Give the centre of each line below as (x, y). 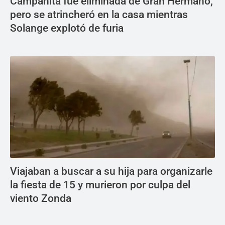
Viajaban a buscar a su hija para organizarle (111, 171)
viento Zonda (41, 198)
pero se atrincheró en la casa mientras (99, 15)
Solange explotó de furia (67, 28)
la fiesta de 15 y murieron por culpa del (100, 185)
